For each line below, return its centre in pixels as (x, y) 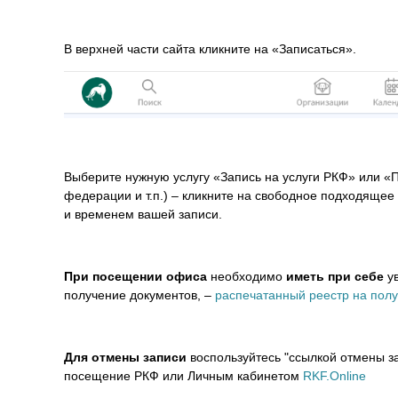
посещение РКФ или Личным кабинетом (183, 375)
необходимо (247, 276)
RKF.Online (334, 375)
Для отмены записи (125, 357)
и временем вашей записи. (145, 214)
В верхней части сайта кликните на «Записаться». (210, 49)
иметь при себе (335, 276)
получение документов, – (139, 295)
